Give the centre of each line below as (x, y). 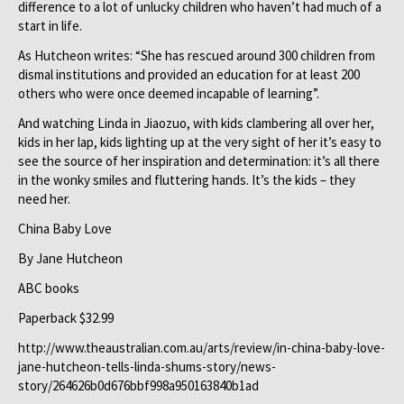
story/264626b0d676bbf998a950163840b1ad (138, 386)
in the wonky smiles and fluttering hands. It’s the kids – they (187, 180)
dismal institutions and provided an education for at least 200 (189, 74)
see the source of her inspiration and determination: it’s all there (199, 161)
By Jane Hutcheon (70, 258)
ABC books (49, 288)
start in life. (50, 26)
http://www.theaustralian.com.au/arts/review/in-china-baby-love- (202, 348)
